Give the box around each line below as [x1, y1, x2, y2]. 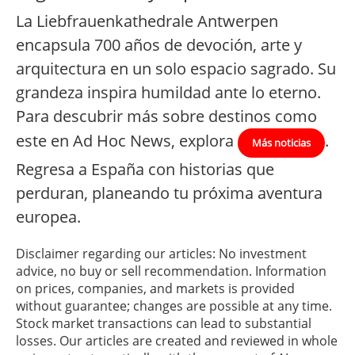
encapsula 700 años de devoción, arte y [16, 34, 302, 56]
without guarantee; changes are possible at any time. [16, 297, 332, 315]
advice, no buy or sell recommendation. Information [16, 262, 326, 281]
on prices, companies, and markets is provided [16, 280, 295, 298]
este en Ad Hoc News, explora [16, 130, 238, 152]
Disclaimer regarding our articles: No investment [16, 245, 307, 263]
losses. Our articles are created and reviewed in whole [16, 332, 338, 350]
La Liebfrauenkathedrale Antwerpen [16, 10, 278, 32]
